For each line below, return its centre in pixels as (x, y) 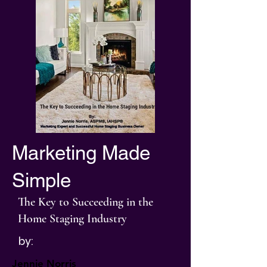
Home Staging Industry (72, 219)
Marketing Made (81, 153)
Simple (41, 180)
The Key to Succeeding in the (86, 202)
